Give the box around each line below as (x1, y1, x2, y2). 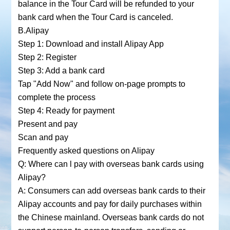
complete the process (17, 92, 95, 102)
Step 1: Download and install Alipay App (17, 39, 164, 49)
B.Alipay (17, 26, 49, 35)
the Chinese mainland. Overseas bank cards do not (17, 213, 204, 222)
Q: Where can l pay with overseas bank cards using (17, 159, 204, 169)
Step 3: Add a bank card (17, 66, 105, 75)
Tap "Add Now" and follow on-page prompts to (17, 79, 185, 89)
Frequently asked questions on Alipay (17, 146, 155, 156)
